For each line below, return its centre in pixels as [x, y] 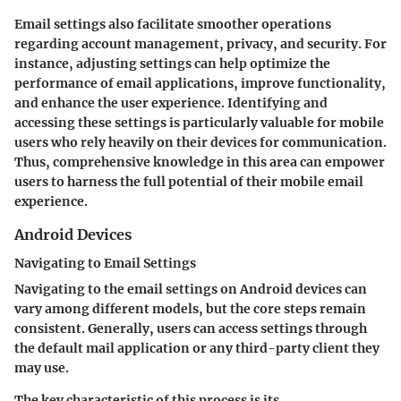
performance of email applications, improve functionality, [200, 84]
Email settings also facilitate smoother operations [173, 25]
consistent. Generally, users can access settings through [191, 329]
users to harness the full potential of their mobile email [189, 182]
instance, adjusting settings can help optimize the [172, 64]
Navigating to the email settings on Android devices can [191, 290]
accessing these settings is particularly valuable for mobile [199, 123]
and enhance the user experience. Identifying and [171, 103]
